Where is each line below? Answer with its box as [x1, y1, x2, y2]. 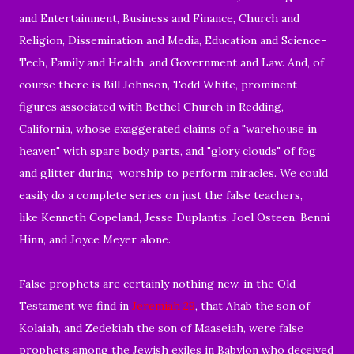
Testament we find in [19, 298, 132, 313]
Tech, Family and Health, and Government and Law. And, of [19, 55, 324, 70]
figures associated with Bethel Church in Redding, [19, 99, 284, 114]
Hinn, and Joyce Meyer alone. [19, 232, 171, 247]
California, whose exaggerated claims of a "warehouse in [19, 121, 317, 136]
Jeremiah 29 [132, 298, 195, 313]
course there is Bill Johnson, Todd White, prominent [19, 77, 297, 92]
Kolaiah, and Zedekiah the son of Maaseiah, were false [19, 320, 303, 335]
